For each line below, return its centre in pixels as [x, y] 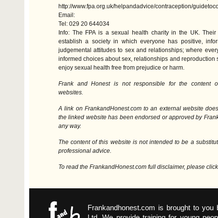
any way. [70, 126]
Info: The [72, 33]
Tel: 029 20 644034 [84, 24]
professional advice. [85, 151]
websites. [71, 92]
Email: [67, 15]
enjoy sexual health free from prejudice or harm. [121, 68]
